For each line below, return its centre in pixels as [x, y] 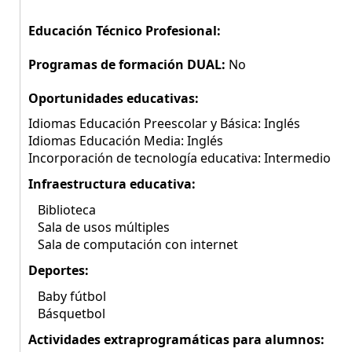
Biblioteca [62, 210]
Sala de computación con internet [133, 244]
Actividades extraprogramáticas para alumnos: [176, 339]
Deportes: [59, 270]
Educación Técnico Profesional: [125, 31]
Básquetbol [67, 313]
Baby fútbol [67, 296]
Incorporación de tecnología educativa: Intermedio [180, 158]
